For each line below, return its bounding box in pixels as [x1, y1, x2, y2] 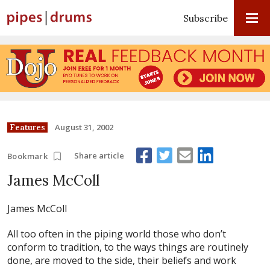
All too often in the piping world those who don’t [7, 227, 226, 240]
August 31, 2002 [55, 121, 113, 133]
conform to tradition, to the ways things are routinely [7, 240, 248, 254]
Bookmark [7, 150, 48, 162]
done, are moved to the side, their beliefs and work [7, 253, 236, 267]
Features [10, 122, 45, 133]
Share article [74, 150, 125, 162]
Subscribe [183, 12, 228, 24]
